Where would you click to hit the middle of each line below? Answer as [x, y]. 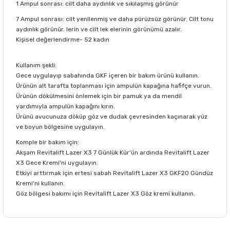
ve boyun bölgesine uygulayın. [60, 127]
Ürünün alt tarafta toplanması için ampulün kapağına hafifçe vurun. [114, 85]
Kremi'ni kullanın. [40, 183]
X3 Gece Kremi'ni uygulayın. [57, 162]
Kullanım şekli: [36, 65]
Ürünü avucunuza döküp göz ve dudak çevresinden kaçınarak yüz [112, 116]
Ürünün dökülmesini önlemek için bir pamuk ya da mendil [99, 96]
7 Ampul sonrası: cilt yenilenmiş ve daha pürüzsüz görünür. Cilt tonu [115, 19]
